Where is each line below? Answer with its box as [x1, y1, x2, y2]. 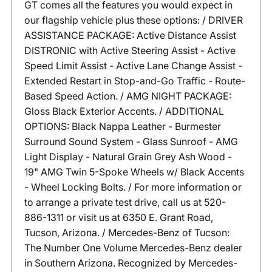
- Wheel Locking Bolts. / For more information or [24, 181, 242, 194]
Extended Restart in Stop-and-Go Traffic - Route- [24, 75, 245, 87]
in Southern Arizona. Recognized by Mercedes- [24, 257, 237, 270]
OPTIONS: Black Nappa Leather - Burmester [24, 120, 221, 133]
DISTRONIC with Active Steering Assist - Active [24, 44, 236, 57]
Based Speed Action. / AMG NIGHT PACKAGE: [24, 90, 231, 103]
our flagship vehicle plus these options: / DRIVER [24, 14, 243, 27]
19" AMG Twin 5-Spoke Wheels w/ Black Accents [24, 166, 244, 178]
